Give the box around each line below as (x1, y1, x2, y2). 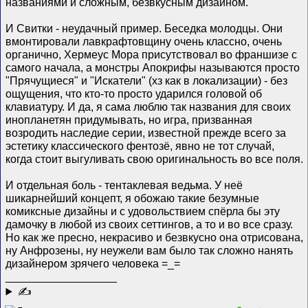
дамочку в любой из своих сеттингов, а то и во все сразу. (5, 217, 294, 230)
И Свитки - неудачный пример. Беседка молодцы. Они (5, 21, 283, 34)
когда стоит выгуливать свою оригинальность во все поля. (5, 152, 304, 165)
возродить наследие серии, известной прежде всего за (5, 126, 287, 139)
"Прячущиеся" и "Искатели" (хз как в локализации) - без (5, 74, 288, 87)
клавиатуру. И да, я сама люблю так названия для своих (5, 100, 291, 113)
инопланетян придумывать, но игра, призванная (5, 113, 253, 126)
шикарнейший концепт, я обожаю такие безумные (5, 191, 260, 204)
